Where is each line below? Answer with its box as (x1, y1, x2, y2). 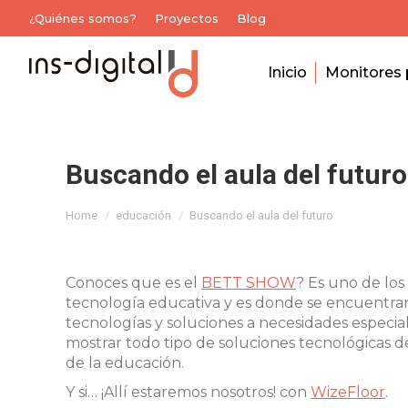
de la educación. (66, 354, 184, 372)
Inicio (267, 64, 307, 81)
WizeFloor (311, 383, 385, 401)
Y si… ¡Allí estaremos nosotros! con (66, 383, 311, 401)
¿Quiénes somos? (29, 10, 137, 25)
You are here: (66, 194, 162, 211)
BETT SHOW (201, 274, 296, 291)
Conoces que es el (66, 274, 201, 291)
